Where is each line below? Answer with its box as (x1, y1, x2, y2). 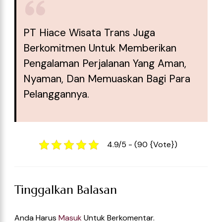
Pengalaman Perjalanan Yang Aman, (23, 56, 186, 71)
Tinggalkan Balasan (14, 182, 117, 198)
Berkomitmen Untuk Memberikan (23, 41, 176, 55)
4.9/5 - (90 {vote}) (107, 139, 177, 150)
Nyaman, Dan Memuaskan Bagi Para (23, 72, 190, 86)
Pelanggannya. (23, 87, 89, 102)
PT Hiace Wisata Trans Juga (23, 26, 155, 40)
